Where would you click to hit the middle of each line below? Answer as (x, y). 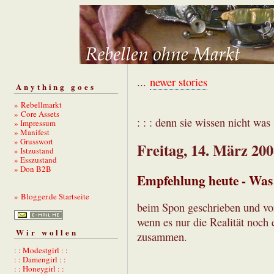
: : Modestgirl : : (41, 250)
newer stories (179, 82)
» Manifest (32, 132)
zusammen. (162, 236)
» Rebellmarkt (38, 104)
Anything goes (56, 86)
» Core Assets (37, 113)
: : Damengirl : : (40, 260)
